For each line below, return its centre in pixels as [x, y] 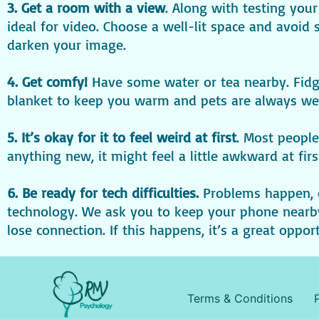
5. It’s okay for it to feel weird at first [122, 137]
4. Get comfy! [47, 81]
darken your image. [67, 44]
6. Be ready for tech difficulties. [105, 192]
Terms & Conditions [240, 299]
